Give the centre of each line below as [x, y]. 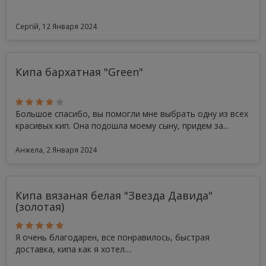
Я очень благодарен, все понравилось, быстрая [113, 237]
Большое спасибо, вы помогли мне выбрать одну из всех [132, 114]
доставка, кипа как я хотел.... [74, 249]
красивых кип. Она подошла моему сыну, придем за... [122, 126]
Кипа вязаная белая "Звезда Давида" [114, 195]
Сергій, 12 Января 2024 [56, 26]
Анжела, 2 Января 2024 [56, 150]
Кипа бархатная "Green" [79, 72]
